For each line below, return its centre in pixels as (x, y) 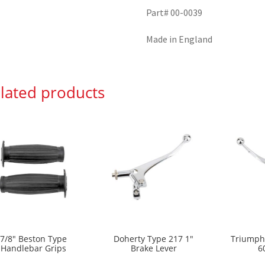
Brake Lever (153, 248)
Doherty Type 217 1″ (154, 238)
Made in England (180, 39)
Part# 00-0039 (174, 13)
